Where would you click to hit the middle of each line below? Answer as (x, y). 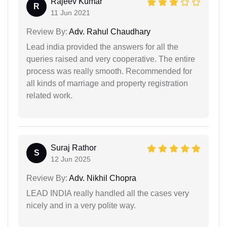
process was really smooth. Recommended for (109, 71)
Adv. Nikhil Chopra (102, 178)
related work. (49, 95)
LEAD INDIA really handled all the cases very (108, 193)
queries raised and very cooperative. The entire (111, 59)
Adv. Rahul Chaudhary (109, 31)
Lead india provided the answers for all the (102, 47)
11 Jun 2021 (70, 12)
